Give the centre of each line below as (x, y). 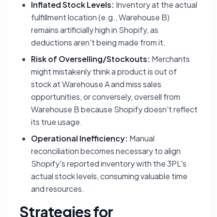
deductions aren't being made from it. (98, 43)
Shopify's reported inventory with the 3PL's (109, 164)
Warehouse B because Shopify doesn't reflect (114, 109)
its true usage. (57, 122)
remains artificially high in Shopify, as (95, 30)
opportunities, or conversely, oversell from (106, 97)
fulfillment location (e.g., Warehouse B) (100, 17)
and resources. (58, 189)
